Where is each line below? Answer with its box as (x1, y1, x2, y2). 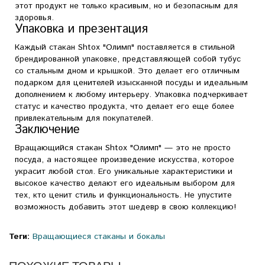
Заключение (15, 121, 80, 139)
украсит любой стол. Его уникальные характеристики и (15, 166, 232, 178)
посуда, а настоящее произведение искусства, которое (15, 154, 234, 166)
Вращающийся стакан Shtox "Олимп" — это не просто (15, 142, 231, 154)
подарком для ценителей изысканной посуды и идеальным (15, 77, 248, 89)
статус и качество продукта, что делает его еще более (15, 101, 234, 113)
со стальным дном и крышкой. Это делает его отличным (15, 65, 240, 77)
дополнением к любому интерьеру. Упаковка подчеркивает (15, 89, 248, 101)
